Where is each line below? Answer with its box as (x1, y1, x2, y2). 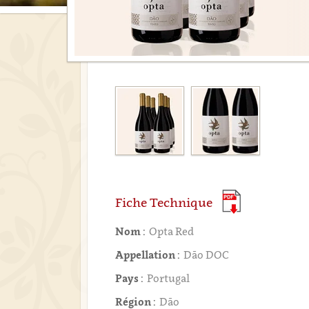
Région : (115, 295, 157, 308)
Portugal (147, 272, 190, 284)
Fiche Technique (115, 195, 213, 210)
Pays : (115, 272, 144, 284)
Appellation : (115, 248, 181, 261)
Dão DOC (183, 248, 230, 261)
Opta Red (149, 225, 195, 237)
